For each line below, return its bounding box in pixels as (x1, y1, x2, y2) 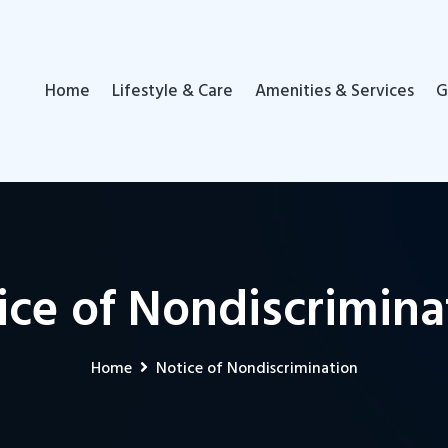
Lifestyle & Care (111, 78, 233, 106)
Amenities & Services (254, 78, 414, 106)
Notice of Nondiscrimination (155, 355, 358, 382)
